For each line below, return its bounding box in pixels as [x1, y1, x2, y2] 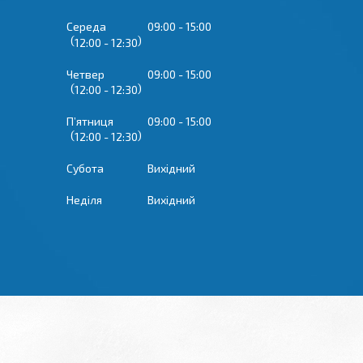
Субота [66, 161, 104, 176]
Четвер [66, 66, 105, 81]
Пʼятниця [66, 113, 113, 128]
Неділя [66, 193, 102, 207]
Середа [66, 19, 106, 34]
